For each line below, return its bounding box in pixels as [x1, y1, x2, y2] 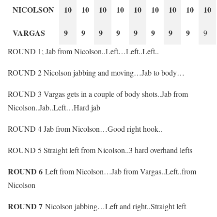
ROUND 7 [8, 200, 45, 212]
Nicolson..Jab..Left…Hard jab [8, 102, 100, 112]
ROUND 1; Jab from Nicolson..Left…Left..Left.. [8, 46, 159, 56]
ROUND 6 [8, 165, 45, 177]
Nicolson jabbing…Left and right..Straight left [45, 201, 186, 211]
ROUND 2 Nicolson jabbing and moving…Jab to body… [8, 67, 185, 77]
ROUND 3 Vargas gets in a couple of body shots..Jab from [8, 88, 188, 99]
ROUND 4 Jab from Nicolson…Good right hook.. [8, 123, 162, 134]
